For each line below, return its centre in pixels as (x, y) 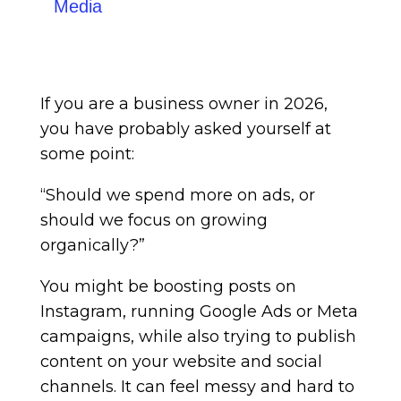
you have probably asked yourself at (185, 129)
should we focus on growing (154, 220)
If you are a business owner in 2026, (183, 104)
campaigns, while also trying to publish (198, 337)
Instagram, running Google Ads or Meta (199, 311)
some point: (87, 154)
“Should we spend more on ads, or (177, 195)
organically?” (92, 245)
